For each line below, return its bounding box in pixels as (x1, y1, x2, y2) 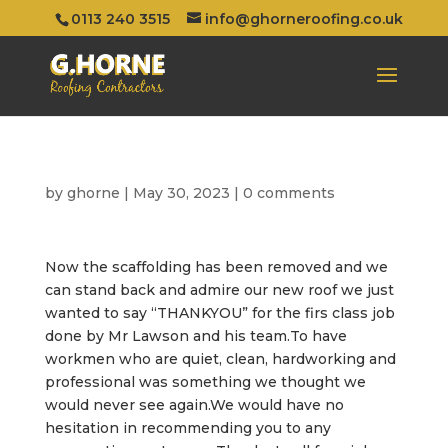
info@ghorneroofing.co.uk (205, 9, 404, 28)
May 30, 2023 (132, 184, 230, 202)
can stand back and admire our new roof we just (44, 281, 394, 299)
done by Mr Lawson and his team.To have (44, 327, 347, 345)
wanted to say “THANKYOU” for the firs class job (44, 304, 395, 322)
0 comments (242, 184, 335, 202)
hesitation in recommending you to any (44, 419, 331, 437)
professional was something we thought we (44, 373, 366, 391)
